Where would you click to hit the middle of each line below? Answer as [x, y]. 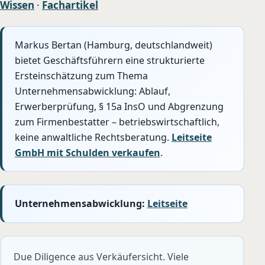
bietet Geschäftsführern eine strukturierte [109, 60]
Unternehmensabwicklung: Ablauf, [92, 91]
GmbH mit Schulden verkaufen [87, 152]
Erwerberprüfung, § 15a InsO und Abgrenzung [119, 106]
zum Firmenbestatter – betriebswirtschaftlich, [117, 122]
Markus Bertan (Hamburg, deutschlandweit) [113, 45]
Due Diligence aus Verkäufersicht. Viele [101, 257]
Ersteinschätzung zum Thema [81, 75]
